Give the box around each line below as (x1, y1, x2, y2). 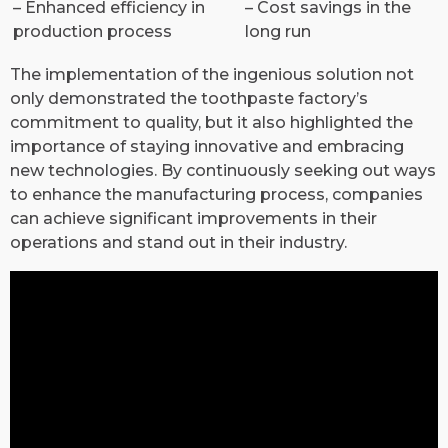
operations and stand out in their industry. (10, 233, 347, 253)
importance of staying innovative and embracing (10, 137, 404, 157)
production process (13, 22, 172, 42)
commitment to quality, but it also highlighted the (10, 113, 413, 133)
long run (245, 22, 311, 42)
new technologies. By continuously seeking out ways (10, 161, 436, 181)
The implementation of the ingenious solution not (10, 65, 414, 85)
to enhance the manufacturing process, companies (10, 185, 423, 205)
